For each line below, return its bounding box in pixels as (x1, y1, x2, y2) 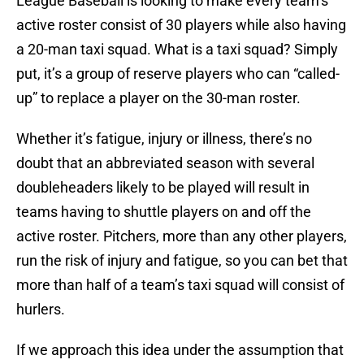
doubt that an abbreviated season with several (16, 154, 314, 172)
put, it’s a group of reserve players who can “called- (16, 65, 340, 83)
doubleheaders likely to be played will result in (16, 179, 310, 197)
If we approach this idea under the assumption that (16, 341, 344, 359)
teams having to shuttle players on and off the (16, 203, 311, 221)
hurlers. (16, 301, 65, 318)
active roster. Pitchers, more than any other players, (16, 227, 347, 245)
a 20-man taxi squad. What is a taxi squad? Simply (16, 41, 338, 58)
